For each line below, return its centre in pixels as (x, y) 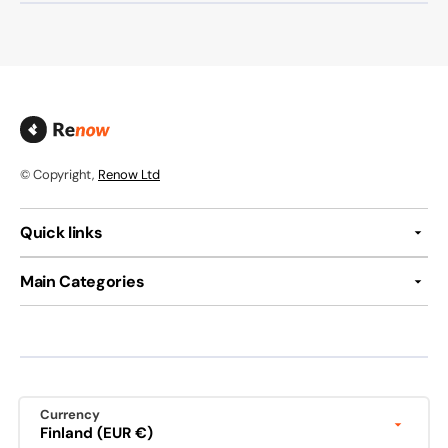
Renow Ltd (129, 175)
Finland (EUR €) (125, 433)
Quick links (61, 233)
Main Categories (82, 282)
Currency (70, 415)
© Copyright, (57, 175)
